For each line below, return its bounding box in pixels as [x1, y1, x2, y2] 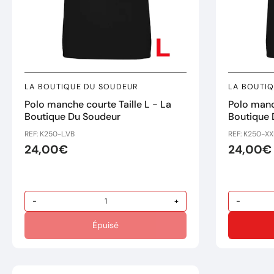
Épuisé [92, 220, 119, 231]
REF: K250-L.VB [24, 129, 75, 139]
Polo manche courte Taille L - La [24, 98, 171, 111]
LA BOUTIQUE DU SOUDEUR [24, 82, 139, 92]
